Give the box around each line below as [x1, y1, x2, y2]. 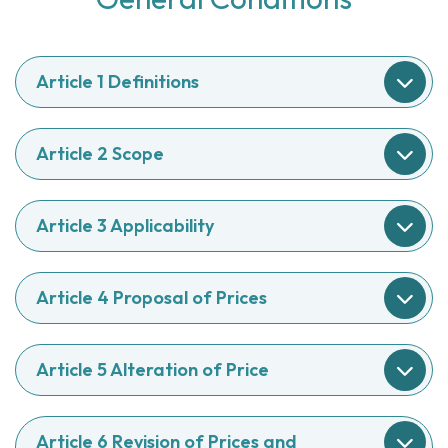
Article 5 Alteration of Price [36, 358, 269, 381]
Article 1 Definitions [36, 70, 199, 93]
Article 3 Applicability [36, 214, 214, 237]
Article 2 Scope [36, 142, 164, 165]
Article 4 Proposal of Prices [36, 286, 267, 309]
